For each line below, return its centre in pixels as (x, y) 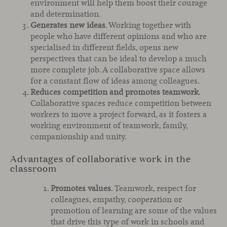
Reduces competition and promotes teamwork (115, 92)
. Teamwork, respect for (154, 188)
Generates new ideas (68, 25)
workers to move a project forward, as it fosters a (119, 114)
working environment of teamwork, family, (109, 125)
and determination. (66, 14)
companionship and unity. (79, 136)
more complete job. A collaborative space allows (118, 69)
